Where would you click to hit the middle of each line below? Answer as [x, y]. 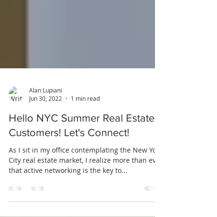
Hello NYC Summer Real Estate [82, 140]
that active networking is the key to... [68, 192]
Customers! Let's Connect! [69, 154]
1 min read [85, 120]
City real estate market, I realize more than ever [86, 182]
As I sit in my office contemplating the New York [86, 172]
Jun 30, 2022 [46, 120]
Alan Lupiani [46, 112]
